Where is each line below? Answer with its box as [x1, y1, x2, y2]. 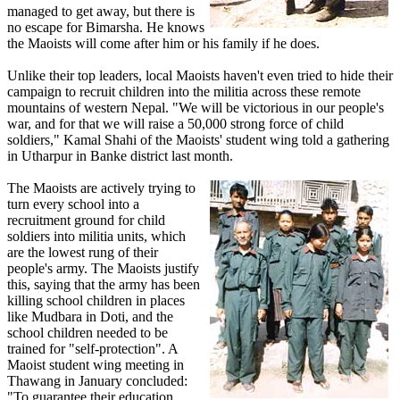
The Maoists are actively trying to [7, 180, 196, 196]
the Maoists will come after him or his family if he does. [7, 36, 320, 52]
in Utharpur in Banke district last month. [7, 148, 233, 164]
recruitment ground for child [7, 212, 165, 229]
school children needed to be [7, 325, 168, 341]
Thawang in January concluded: [7, 373, 187, 389]
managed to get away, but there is [7, 4, 195, 20]
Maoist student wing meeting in [7, 357, 184, 373]
